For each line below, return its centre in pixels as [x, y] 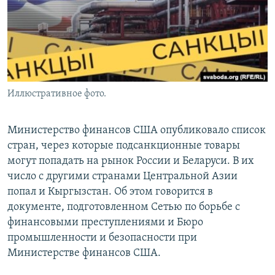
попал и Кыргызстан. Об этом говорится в [110, 192]
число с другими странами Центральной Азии [122, 177]
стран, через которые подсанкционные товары [124, 146]
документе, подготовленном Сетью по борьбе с [124, 207]
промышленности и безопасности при [102, 238]
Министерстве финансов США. [84, 254]
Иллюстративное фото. [57, 94]
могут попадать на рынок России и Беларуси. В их [131, 161]
